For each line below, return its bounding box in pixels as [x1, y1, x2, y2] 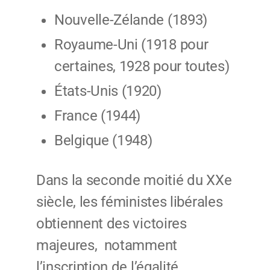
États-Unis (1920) [54, 83, 162, 100]
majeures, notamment [36, 237, 177, 254]
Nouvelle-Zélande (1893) [54, 11, 208, 29]
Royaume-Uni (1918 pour [54, 36, 209, 54]
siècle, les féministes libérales [36, 193, 223, 211]
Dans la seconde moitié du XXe [36, 172, 232, 189]
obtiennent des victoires [36, 215, 187, 233]
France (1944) [54, 107, 141, 125]
